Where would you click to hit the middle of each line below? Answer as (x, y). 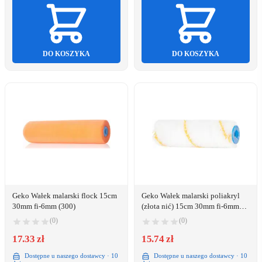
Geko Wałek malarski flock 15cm (65, 196)
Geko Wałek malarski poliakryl (191, 196)
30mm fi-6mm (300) (44, 206)
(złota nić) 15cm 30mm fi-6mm (190, 206)
